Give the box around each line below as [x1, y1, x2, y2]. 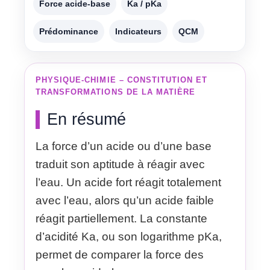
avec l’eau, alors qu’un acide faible [36, 193, 214, 207]
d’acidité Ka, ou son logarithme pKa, [36, 230, 222, 243]
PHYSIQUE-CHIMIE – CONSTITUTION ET [36, 75, 208, 84]
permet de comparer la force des [36, 248, 204, 261]
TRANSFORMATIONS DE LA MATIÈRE [36, 87, 196, 96]
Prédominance [39, 27, 98, 36]
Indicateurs [115, 27, 162, 36]
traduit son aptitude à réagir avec [36, 157, 205, 171]
